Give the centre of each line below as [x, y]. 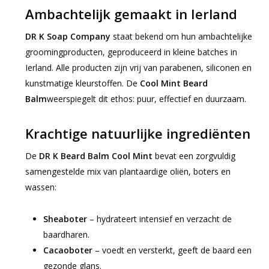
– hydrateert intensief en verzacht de [159, 219]
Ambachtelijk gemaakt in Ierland [131, 14]
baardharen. [66, 235]
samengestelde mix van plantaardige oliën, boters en [128, 172]
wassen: [41, 187]
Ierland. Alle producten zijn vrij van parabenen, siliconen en [138, 68]
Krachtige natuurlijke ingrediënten [138, 134]
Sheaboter [65, 219]
